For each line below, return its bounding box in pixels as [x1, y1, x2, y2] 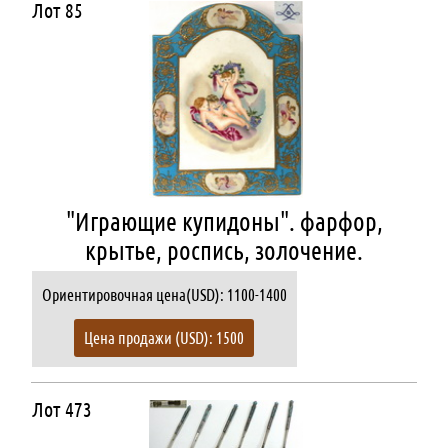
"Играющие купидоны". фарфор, [65, 208, 383, 237]
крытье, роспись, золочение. [85, 237, 363, 266]
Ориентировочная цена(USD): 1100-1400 [41, 286, 287, 304]
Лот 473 [31, 398, 92, 421]
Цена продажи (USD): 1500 [84, 329, 244, 347]
